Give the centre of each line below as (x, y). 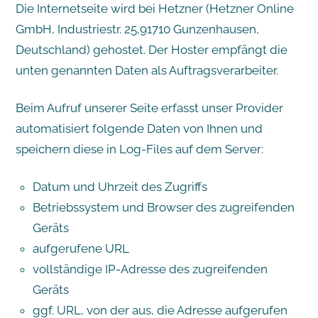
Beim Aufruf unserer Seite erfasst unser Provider (149, 108)
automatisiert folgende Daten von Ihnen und (139, 128)
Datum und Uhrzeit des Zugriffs (120, 186)
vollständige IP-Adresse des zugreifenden (150, 269)
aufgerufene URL (81, 248)
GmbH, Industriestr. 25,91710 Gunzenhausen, (137, 29)
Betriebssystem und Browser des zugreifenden (163, 207)
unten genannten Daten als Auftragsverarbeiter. (147, 70)
